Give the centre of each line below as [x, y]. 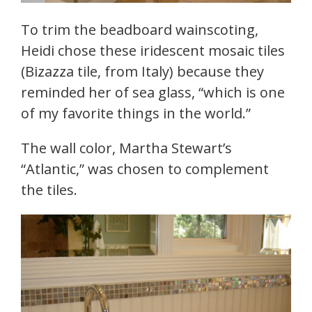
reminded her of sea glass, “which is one [153, 93]
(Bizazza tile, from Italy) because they [142, 72]
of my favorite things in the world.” [136, 114]
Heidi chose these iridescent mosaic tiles [153, 51]
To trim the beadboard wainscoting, [140, 30]
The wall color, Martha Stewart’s [126, 148]
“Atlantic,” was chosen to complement [145, 169]
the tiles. [49, 190]
